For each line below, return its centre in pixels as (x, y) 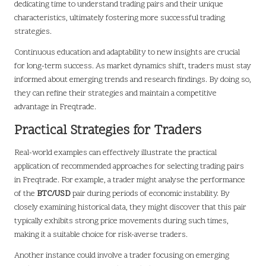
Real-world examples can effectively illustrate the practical (115, 153)
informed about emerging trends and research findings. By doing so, (133, 80)
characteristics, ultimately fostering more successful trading (120, 18)
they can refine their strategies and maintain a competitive (115, 94)
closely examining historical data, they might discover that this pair (130, 208)
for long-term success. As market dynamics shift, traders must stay (133, 66)
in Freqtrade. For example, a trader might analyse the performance (130, 180)
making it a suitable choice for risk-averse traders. (101, 235)
